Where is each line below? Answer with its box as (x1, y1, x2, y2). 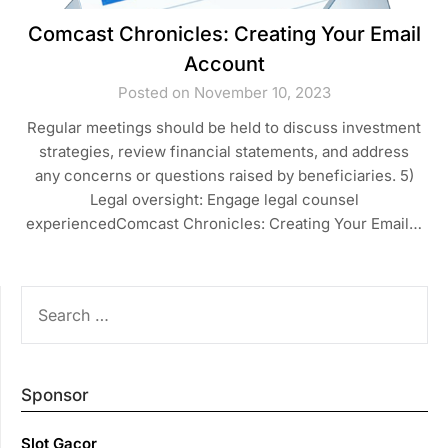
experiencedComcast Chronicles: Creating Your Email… (26, 213, 422, 233)
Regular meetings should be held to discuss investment (27, 117, 421, 137)
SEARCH (20, 286, 81, 306)
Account (183, 51, 265, 76)
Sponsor (21, 384, 89, 405)
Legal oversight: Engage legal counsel (89, 189, 359, 209)
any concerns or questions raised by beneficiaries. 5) (34, 165, 414, 185)
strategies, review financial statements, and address (39, 141, 409, 161)
